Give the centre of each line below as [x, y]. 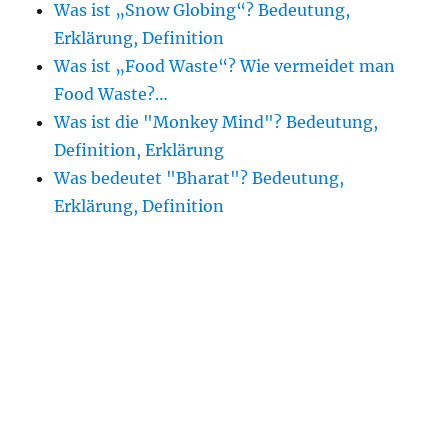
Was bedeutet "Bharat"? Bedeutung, [199, 178]
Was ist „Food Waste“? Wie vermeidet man [225, 66]
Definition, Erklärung [139, 150]
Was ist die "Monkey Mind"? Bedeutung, [216, 122]
